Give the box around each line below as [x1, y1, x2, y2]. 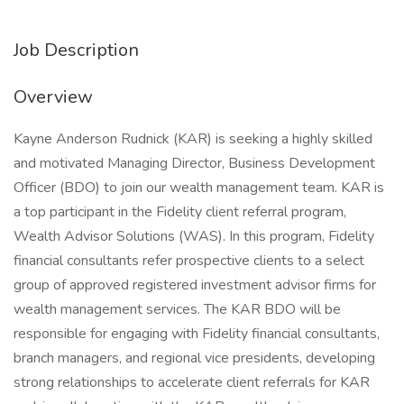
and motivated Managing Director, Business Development [14, 153, 375, 173]
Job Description [14, 38, 139, 62]
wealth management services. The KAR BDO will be [14, 299, 341, 319]
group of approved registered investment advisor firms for [14, 275, 376, 295]
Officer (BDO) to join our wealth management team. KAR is [14, 178, 384, 197]
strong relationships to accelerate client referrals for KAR [14, 372, 370, 392]
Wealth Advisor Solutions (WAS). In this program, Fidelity [14, 226, 374, 246]
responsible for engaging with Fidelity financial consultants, [14, 324, 380, 344]
